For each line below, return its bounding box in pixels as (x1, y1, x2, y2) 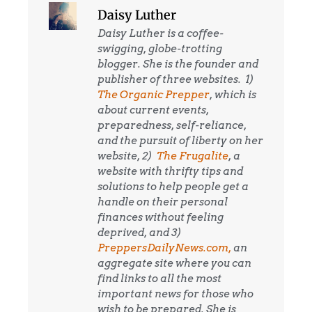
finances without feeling (97, 210, 224, 224)
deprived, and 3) (97, 226, 182, 239)
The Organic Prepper (97, 88, 210, 101)
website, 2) (97, 149, 157, 162)
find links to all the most (97, 272, 221, 285)
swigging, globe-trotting (97, 42, 222, 55)
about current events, (97, 103, 209, 116)
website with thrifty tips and (97, 164, 243, 178)
